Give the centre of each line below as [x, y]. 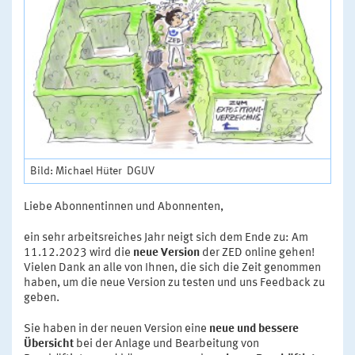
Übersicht [49, 344]
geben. [42, 298]
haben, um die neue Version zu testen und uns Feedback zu [174, 283]
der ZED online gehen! [257, 253]
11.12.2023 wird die [78, 253]
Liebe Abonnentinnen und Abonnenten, [124, 207]
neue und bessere [254, 329]
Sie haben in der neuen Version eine [116, 329]
